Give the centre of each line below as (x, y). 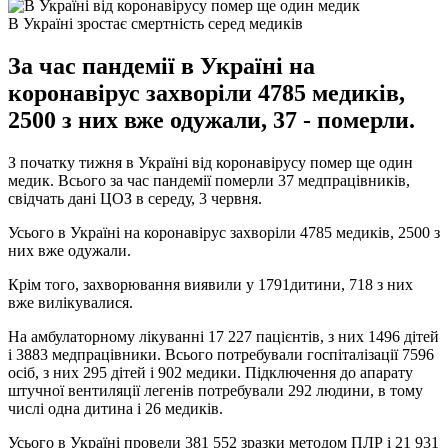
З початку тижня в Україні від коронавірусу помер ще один (210, 162)
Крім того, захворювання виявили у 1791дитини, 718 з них (210, 284)
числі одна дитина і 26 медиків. (115, 408)
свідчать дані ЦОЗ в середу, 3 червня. (135, 198)
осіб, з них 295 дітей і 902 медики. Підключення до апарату (210, 372)
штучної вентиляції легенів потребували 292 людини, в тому (215, 390)
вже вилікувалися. (70, 302)
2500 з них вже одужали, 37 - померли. (211, 119)
